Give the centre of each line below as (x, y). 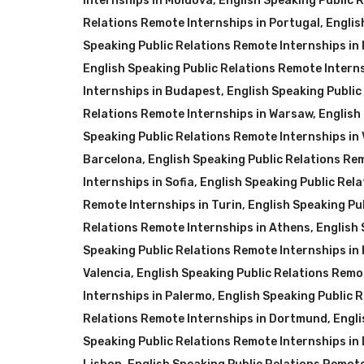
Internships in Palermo (147, 296)
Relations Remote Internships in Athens (197, 228)
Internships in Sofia (139, 182)
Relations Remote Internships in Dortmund (205, 319)
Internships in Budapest (152, 91)
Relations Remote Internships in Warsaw (198, 114)
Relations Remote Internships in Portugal (201, 23)
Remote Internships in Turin (162, 205)
